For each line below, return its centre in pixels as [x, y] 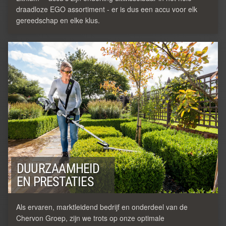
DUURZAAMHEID [58, 168]
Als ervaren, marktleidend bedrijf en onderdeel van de [102, 207]
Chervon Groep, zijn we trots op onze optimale [90, 218]
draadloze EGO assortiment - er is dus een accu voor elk [107, 9]
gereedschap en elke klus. [58, 20]
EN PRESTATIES [55, 181]
